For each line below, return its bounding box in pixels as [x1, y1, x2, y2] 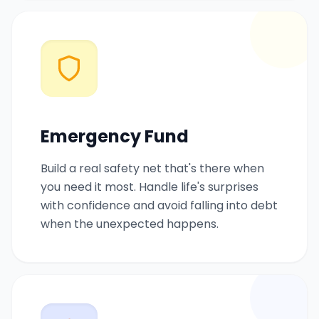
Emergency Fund [41, 124, 189, 148]
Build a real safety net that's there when [41, 159, 264, 177]
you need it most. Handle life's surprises [41, 178, 258, 195]
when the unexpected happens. [41, 215, 219, 232]
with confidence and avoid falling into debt [41, 197, 278, 214]
